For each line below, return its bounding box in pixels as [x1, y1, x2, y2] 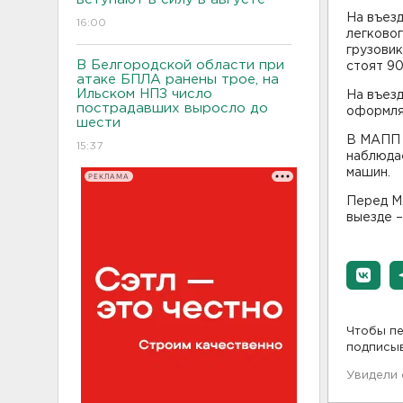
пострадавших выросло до [76, 103, 268, 114]
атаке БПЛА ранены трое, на [76, 74, 279, 85]
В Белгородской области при [76, 59, 284, 71]
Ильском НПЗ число [76, 88, 212, 100]
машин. [346, 167, 390, 178]
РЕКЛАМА [87, 172, 130, 181]
